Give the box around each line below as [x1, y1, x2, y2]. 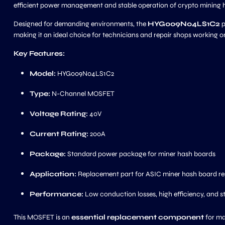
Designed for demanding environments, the [14, 20, 148, 28]
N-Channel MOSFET [50, 89, 115, 98]
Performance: [30, 190, 83, 198]
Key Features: [14, 49, 65, 58]
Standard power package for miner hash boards [66, 150, 215, 158]
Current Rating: [30, 130, 88, 138]
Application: [30, 170, 76, 178]
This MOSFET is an [14, 213, 71, 221]
